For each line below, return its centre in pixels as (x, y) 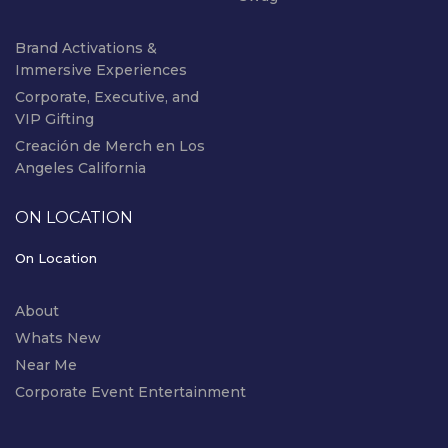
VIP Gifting (54, 118)
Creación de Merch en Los (110, 145)
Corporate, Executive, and (107, 96)
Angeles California (80, 167)
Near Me (46, 364)
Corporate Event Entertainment (130, 391)
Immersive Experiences (101, 69)
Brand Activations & (86, 47)
